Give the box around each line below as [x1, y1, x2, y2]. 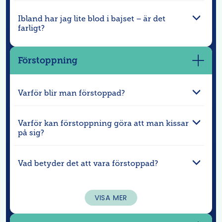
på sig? [18, 128, 44, 138]
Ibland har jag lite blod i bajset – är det [18, 13, 166, 23]
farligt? [18, 23, 45, 33]
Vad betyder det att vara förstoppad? [18, 158, 158, 168]
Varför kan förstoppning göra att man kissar [18, 118, 189, 128]
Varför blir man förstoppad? [18, 88, 125, 98]
